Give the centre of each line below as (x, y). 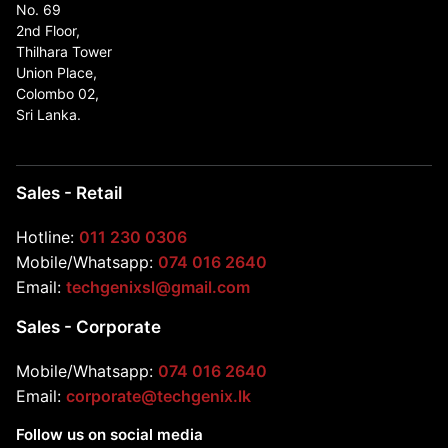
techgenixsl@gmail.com (158, 286)
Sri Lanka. (48, 114)
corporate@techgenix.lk (158, 395)
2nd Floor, (48, 30)
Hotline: (47, 236)
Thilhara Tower (64, 51)
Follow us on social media (109, 434)
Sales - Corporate (88, 326)
